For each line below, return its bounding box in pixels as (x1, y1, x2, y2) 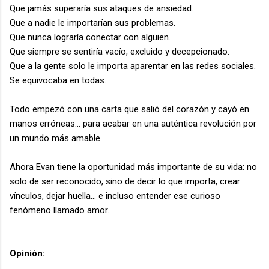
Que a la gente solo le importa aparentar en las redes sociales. (10, 60, 256, 71)
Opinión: (10, 247, 45, 259)
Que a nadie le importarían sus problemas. (10, 17, 175, 28)
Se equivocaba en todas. (10, 74, 106, 86)
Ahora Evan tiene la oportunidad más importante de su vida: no (10, 161, 257, 172)
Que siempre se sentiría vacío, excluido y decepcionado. (10, 46, 229, 57)
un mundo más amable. (10, 132, 102, 144)
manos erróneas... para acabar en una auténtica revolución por (10, 118, 256, 129)
